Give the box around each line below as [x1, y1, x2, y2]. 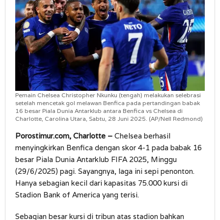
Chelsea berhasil [112, 131, 170, 141]
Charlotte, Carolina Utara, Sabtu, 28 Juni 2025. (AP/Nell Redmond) [15, 115, 203, 123]
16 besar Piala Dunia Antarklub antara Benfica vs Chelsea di [15, 107, 183, 115]
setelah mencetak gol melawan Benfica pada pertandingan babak [15, 99, 200, 107]
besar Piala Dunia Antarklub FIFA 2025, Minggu [15, 155, 177, 165]
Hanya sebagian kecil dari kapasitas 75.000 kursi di [15, 178, 188, 188]
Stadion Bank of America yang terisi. [15, 190, 139, 200]
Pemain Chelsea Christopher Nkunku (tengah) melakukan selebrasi [15, 91, 201, 99]
